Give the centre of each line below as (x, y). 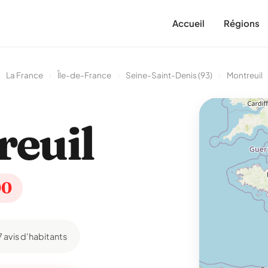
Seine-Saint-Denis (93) (169, 75)
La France (24, 75)
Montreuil (244, 75)
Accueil (188, 23)
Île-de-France (84, 75)
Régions (242, 23)
